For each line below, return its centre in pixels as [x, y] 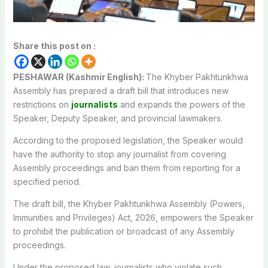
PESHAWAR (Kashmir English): [79, 77]
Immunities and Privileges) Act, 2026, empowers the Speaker [133, 217]
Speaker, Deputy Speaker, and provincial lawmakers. [118, 118]
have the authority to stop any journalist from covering [119, 154]
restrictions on [42, 104]
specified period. [47, 181]
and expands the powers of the [181, 104]
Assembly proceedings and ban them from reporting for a [127, 167]
